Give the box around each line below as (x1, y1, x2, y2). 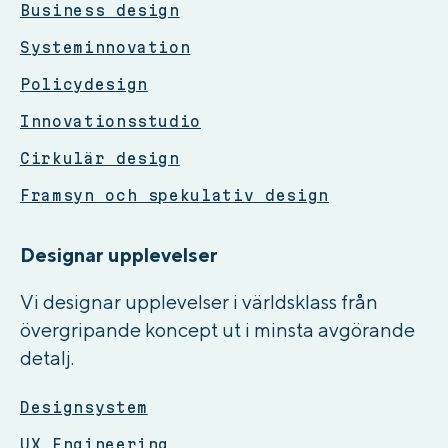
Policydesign (20, 75, 148, 93)
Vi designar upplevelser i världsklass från (20, 289, 378, 313)
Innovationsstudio (20, 112, 202, 130)
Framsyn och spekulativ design (20, 186, 329, 204)
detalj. (20, 345, 74, 369)
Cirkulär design (20, 149, 180, 167)
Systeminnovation (20, 38, 191, 56)
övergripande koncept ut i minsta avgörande (20, 317, 415, 341)
